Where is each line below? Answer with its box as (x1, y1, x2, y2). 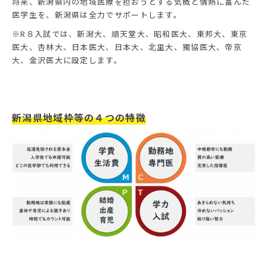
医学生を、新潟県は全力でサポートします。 (12, 8, 182, 20)
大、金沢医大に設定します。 (12, 54, 122, 66)
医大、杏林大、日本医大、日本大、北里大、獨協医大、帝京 (12, 41, 243, 52)
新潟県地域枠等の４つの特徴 (12, 110, 146, 125)
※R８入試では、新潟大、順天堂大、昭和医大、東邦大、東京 (12, 27, 248, 39)
